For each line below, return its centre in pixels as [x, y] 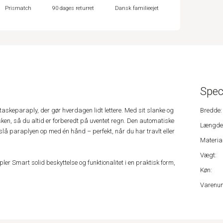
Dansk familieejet [137, 8]
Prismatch [18, 8]
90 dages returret [73, 8]
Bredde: [211, 111]
